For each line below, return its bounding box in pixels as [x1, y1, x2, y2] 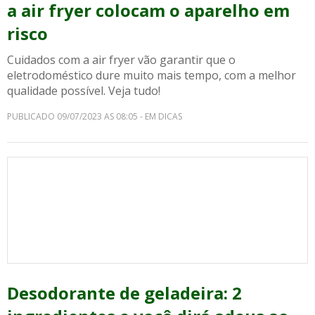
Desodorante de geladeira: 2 [7, 281, 242, 304]
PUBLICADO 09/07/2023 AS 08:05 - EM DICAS [7, 110, 182, 122]
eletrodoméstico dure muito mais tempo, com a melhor [7, 67, 296, 83]
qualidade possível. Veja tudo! [7, 83, 160, 98]
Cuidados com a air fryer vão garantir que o [7, 52, 236, 67]
